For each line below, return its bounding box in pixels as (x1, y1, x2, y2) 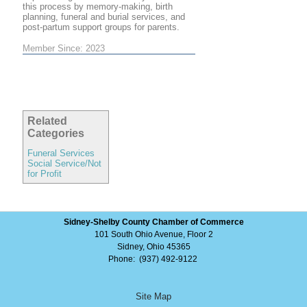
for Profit (27, 169, 62, 180)
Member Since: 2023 (23, 43, 105, 54)
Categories (27, 127, 84, 140)
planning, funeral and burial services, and (23, 12, 185, 23)
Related (27, 115, 67, 127)
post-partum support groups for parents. (23, 22, 180, 33)
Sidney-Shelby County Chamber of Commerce (63, 217, 244, 228)
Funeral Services (27, 148, 95, 159)
